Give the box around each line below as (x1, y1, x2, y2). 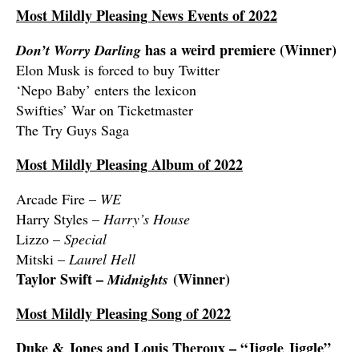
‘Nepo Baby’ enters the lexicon (16, 80, 196, 100)
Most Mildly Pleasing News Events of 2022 (16, 5, 277, 26)
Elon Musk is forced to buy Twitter (16, 60, 220, 80)
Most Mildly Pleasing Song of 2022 (16, 303, 231, 325)
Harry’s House (103, 209, 190, 229)
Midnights (107, 269, 173, 290)
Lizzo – (16, 229, 64, 249)
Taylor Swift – (16, 268, 107, 290)
